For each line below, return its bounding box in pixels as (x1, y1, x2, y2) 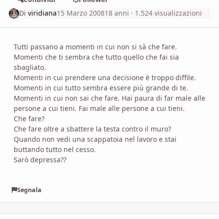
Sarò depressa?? (14, 154, 66, 164)
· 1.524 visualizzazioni (129, 8, 202, 18)
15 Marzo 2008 (57, 8, 105, 18)
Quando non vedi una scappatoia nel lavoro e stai (14, 134, 176, 144)
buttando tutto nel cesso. (14, 144, 96, 154)
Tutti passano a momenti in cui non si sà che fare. (14, 42, 177, 51)
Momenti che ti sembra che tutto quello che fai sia (14, 52, 179, 62)
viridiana (28, 8, 57, 18)
